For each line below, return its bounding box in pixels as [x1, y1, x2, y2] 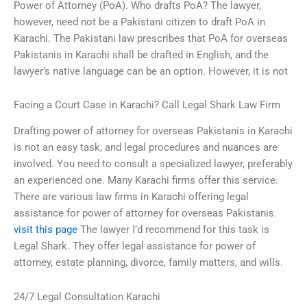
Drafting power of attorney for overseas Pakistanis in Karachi [14, 125, 293, 138]
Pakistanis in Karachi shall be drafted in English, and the [14, 48, 269, 61]
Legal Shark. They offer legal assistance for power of [14, 240, 256, 253]
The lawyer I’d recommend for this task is [77, 223, 269, 236]
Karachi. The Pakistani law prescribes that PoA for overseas [14, 32, 288, 45]
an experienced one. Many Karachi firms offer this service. [14, 174, 278, 187]
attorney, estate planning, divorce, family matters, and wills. [14, 256, 283, 269]
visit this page [14, 223, 77, 236]
